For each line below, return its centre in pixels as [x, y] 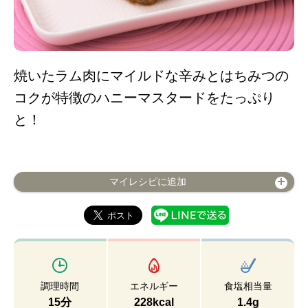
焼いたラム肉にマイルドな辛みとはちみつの [151, 76]
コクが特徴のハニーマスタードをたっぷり [144, 98]
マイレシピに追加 [148, 181]
